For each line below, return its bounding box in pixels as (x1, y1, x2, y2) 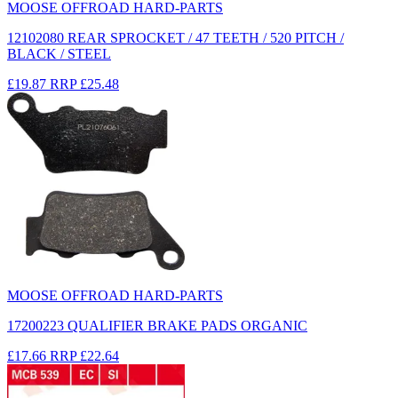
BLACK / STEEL (7, 45, 111, 61)
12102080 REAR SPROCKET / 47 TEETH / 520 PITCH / (7, 29, 344, 45)
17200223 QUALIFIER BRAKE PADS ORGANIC (7, 317, 307, 333)
